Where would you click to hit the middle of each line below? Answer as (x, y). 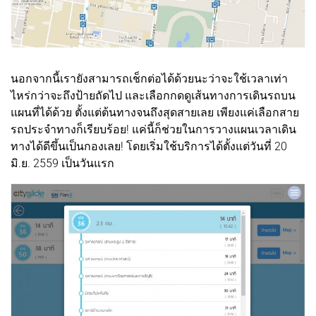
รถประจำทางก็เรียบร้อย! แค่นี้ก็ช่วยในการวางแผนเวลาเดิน (153, 130)
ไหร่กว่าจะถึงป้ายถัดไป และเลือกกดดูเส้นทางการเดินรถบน (153, 96)
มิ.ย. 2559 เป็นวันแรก (62, 164)
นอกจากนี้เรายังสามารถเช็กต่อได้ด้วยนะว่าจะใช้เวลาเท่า (149, 79)
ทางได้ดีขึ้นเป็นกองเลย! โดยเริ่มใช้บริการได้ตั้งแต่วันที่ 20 (149, 147)
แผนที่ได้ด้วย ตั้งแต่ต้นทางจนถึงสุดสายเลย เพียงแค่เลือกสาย (155, 113)
